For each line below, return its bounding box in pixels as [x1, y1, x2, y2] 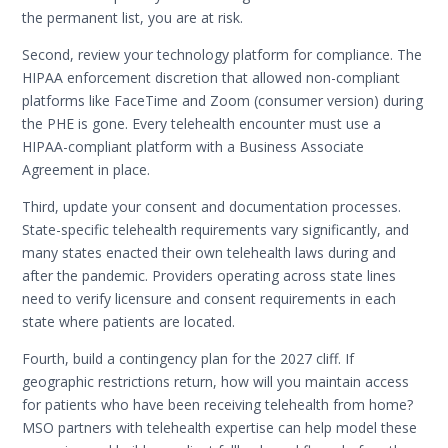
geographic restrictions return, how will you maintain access [22, 371, 410, 391]
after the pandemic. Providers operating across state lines [22, 265, 397, 285]
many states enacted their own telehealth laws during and [22, 242, 397, 262]
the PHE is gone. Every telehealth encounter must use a [22, 113, 382, 133]
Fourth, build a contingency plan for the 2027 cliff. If [22, 348, 355, 368]
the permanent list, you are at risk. [22, 7, 244, 27]
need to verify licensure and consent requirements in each [22, 288, 397, 308]
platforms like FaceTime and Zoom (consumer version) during [22, 90, 424, 110]
